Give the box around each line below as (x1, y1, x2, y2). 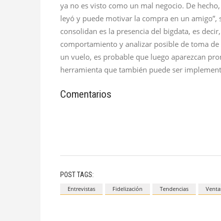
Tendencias (160, 185, 188, 193)
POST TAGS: (60, 171, 94, 179)
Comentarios (60, 88, 111, 101)
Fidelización (112, 185, 143, 193)
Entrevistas (68, 185, 95, 193)
